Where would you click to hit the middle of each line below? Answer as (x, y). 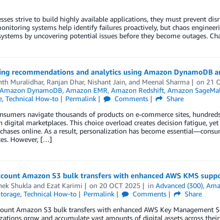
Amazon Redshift (137, 90)
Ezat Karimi (64, 185)
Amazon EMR (86, 90)
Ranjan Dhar (65, 82)
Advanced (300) (179, 185)
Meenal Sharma (165, 82)
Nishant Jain (106, 82)
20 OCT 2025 (120, 185)
